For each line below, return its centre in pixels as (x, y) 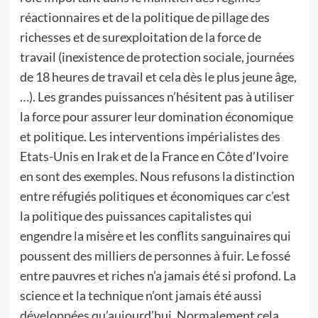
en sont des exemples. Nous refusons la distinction (157, 176)
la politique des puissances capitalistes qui (136, 216)
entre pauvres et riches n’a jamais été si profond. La (158, 275)
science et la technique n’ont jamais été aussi (141, 295)
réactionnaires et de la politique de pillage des (144, 17)
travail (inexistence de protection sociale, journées (157, 57)
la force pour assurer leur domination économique (156, 116)
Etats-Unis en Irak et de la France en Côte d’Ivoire (154, 156)
